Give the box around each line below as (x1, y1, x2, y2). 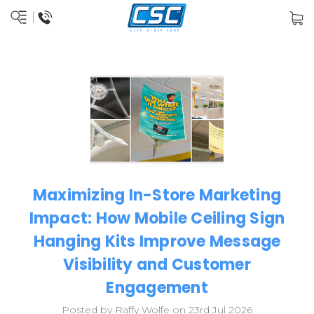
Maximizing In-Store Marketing (32, 184, 282, 207)
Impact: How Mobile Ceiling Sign (29, 207, 285, 230)
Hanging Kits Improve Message (33, 231, 281, 253)
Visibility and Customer (63, 254, 251, 276)
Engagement (106, 277, 208, 299)
